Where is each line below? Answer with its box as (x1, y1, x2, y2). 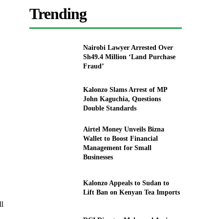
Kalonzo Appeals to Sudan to (83, 179, 169, 187)
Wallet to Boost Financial (83, 134, 158, 142)
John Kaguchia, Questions (83, 95, 161, 103)
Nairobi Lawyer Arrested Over (83, 44, 173, 52)
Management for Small (83, 144, 152, 152)
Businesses (83, 153, 113, 161)
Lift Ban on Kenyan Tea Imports (83, 188, 180, 196)
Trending (29, 5, 87, 23)
